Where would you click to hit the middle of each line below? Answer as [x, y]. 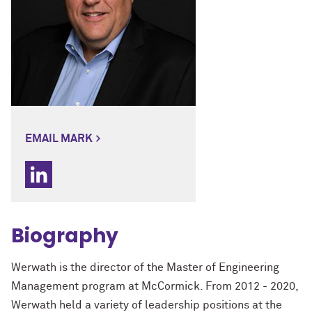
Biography [65, 236]
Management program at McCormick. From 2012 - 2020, [155, 287]
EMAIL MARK [59, 139]
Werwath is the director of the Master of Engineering [145, 268]
